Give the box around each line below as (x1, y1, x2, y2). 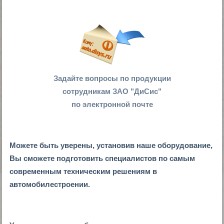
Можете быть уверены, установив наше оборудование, (9, 140, 213, 149)
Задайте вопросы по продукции (53, 73, 171, 82)
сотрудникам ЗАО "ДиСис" (62, 86, 161, 95)
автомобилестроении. (9, 179, 90, 188)
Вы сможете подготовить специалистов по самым (9, 153, 195, 162)
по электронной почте (71, 99, 153, 108)
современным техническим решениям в (9, 166, 157, 175)
